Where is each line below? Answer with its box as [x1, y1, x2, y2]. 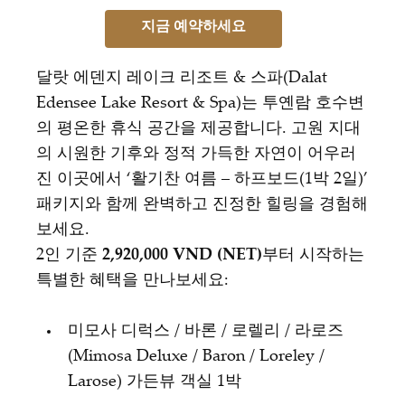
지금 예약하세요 [141, 20, 246, 36]
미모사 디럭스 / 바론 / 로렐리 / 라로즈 [68, 323, 344, 340]
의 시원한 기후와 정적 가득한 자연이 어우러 [36, 146, 356, 163]
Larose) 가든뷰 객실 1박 [68, 373, 241, 391]
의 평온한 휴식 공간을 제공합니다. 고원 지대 [36, 120, 361, 137]
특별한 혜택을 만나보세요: [36, 272, 229, 289]
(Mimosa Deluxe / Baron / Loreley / [68, 348, 325, 365]
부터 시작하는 [262, 247, 364, 264]
